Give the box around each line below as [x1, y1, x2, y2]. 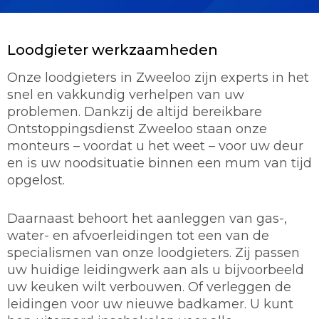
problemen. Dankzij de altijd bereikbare [7, 103, 262, 120]
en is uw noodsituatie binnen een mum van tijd [7, 155, 312, 171]
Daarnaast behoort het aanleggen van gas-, [7, 210, 287, 226]
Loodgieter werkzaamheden [7, 41, 218, 58]
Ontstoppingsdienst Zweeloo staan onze [7, 120, 267, 137]
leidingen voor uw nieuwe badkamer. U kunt [7, 296, 293, 312]
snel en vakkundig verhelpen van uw [7, 86, 244, 103]
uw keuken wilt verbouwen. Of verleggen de [7, 278, 291, 295]
